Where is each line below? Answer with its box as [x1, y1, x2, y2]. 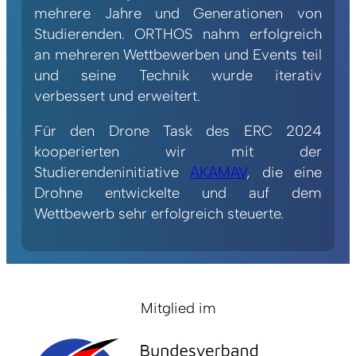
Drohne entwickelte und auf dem [34, 184, 322, 202]
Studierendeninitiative [34, 163, 191, 181]
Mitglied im [140, 298, 216, 317]
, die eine [246, 163, 322, 181]
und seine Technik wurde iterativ [34, 65, 322, 84]
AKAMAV [190, 163, 247, 181]
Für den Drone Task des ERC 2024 [34, 122, 322, 140]
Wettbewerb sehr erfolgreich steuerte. [34, 204, 284, 222]
